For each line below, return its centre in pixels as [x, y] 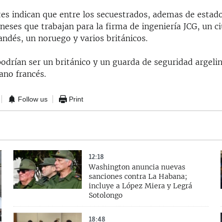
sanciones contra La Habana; [138, 177]
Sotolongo [105, 195]
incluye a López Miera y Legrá [140, 186]
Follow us [33, 99]
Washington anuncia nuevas [137, 167]
